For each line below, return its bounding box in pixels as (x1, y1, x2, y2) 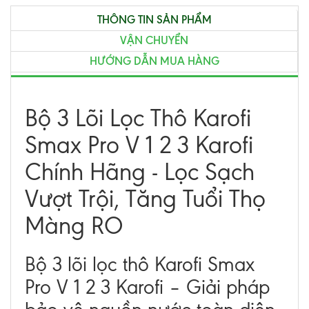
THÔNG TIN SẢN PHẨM (97, 13, 212, 26)
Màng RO (25, 212, 123, 240)
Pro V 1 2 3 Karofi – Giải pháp (25, 276, 270, 299)
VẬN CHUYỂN (120, 34, 188, 47)
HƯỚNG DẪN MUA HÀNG (89, 54, 219, 68)
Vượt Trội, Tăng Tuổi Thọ (25, 185, 266, 213)
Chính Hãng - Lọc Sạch (25, 158, 255, 186)
